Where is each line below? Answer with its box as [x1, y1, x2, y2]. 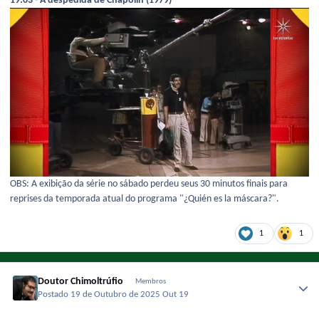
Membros [135, 277, 166, 286]
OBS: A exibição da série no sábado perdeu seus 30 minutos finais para [10, 178, 288, 189]
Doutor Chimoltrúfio [38, 276, 124, 287]
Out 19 [162, 291, 189, 300]
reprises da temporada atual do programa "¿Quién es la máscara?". [10, 193, 279, 204]
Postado [38, 291, 71, 300]
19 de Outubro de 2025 [70, 291, 163, 300]
